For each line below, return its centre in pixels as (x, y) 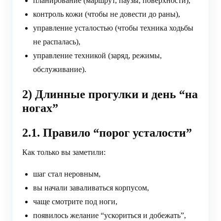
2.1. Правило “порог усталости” (107, 133)
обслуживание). (60, 70)
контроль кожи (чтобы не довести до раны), (107, 14)
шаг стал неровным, (67, 174)
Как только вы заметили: (64, 152)
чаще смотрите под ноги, (75, 202)
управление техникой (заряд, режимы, (97, 56)
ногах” (40, 108)
